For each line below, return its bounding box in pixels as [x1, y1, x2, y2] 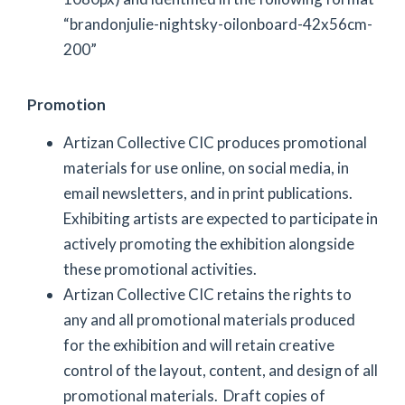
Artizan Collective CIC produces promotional [63, 132, 367, 152]
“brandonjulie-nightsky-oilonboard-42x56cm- [63, 14, 372, 33]
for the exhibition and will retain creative [63, 334, 334, 354]
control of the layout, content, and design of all [63, 360, 378, 380]
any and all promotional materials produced [63, 309, 355, 329]
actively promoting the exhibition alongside [63, 233, 354, 253]
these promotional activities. [63, 259, 257, 278]
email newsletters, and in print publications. [63, 183, 355, 202]
